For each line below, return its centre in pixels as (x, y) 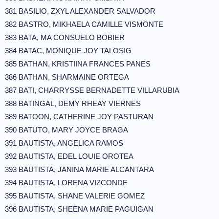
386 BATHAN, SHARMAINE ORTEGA (67, 77)
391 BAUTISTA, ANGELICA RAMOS (64, 143)
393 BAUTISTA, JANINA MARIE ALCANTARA (79, 169)
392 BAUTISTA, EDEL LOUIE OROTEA (69, 156)
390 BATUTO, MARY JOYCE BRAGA (66, 130)
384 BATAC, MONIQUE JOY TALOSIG (68, 51)
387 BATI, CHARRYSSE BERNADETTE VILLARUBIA (92, 90)
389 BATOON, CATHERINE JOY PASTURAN (79, 117)
